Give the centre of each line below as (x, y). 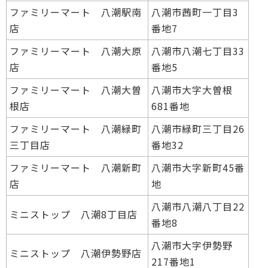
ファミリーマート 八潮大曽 (76, 90)
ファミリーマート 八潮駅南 (76, 12)
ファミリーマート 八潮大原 (76, 51)
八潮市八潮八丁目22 (198, 207)
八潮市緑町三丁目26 (198, 129)
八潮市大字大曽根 (192, 90)
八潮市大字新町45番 (198, 168)
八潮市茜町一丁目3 (195, 12)
